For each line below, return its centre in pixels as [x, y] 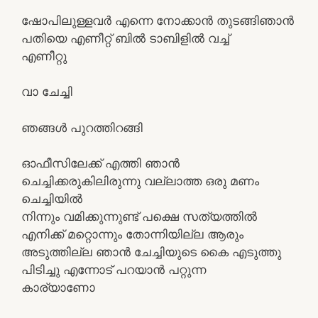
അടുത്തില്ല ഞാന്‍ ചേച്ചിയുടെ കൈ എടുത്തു [151, 252]
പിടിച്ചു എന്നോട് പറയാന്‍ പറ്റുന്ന [114, 270]
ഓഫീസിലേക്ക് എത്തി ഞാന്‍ [100, 163]
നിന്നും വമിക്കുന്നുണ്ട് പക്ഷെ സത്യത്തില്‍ [139, 216]
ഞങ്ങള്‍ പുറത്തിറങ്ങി [82, 127]
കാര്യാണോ [58, 287]
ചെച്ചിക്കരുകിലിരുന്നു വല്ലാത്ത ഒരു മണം [140, 181]
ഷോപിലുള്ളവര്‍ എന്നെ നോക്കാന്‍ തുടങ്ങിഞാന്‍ [158, 20]
